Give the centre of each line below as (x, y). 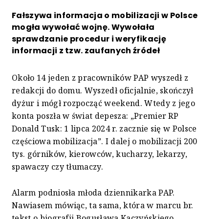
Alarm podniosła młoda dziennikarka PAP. (93, 193)
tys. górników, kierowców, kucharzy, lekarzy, (100, 154)
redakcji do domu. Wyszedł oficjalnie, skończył (103, 91)
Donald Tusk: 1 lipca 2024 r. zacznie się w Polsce (104, 129)
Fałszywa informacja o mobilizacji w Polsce (105, 16)
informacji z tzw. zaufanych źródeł (86, 51)
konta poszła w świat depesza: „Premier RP (95, 116)
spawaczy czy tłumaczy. (58, 167)
